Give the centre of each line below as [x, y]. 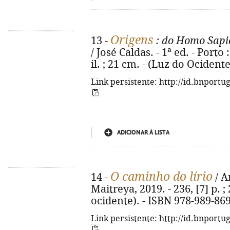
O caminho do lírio [161, 177]
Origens [132, 40]
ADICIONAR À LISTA [143, 132]
